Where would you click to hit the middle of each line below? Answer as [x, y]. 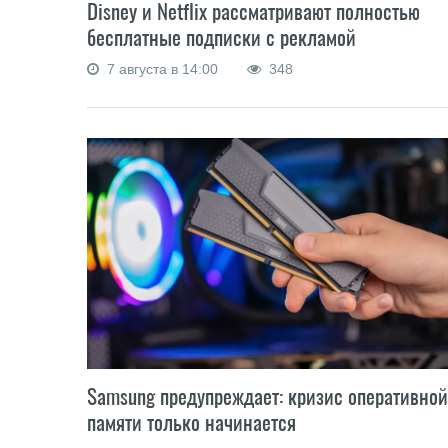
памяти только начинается [191, 422]
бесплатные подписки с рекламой [221, 37]
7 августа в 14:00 [160, 68]
